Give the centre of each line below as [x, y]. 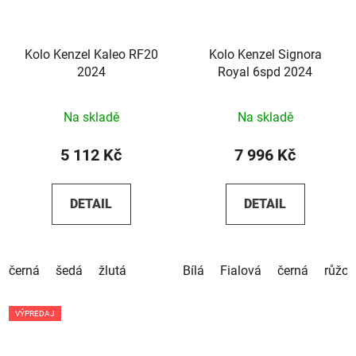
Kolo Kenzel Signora [265, 54]
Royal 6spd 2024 [265, 72]
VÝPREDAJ [35, 313]
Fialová [241, 270]
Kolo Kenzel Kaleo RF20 [91, 54]
